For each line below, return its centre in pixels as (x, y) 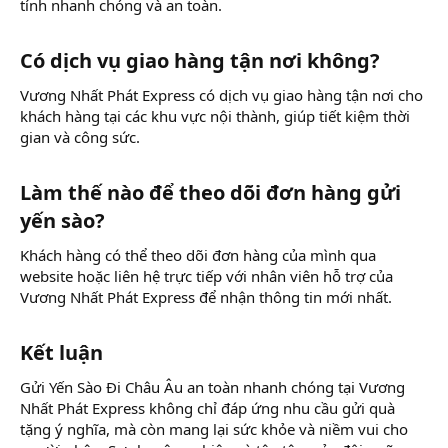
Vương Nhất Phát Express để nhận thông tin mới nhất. (206, 296)
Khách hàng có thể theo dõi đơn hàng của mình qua (198, 254)
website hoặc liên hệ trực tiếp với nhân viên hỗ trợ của (206, 275)
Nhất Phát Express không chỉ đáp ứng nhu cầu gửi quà (207, 407)
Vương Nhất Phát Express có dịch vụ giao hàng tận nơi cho (221, 94)
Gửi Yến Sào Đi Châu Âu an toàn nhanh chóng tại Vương (212, 386)
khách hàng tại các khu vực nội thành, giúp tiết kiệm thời (215, 115)
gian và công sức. (80, 136)
